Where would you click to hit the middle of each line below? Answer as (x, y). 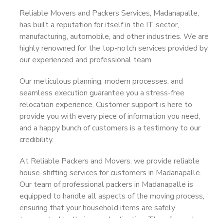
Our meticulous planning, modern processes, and (101, 81)
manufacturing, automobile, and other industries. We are (114, 36)
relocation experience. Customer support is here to (106, 105)
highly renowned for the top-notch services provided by (114, 48)
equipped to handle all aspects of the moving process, (112, 196)
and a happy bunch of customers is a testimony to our (110, 128)
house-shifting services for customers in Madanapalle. (110, 173)
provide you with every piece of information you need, (110, 116)
